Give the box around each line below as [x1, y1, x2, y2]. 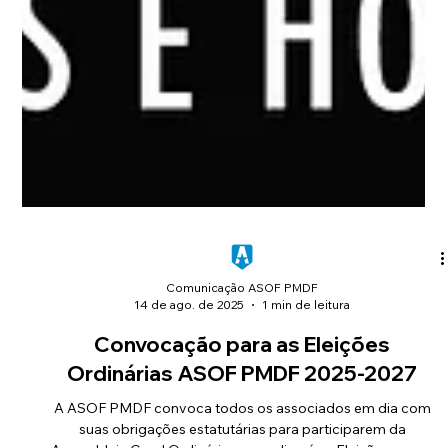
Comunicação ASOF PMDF [166, 388, 319, 403]
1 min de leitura [262, 405, 351, 420]
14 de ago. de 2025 [134, 405, 245, 420]
